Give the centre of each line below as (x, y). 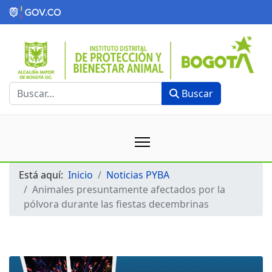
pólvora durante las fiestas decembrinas (116, 204)
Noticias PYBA (138, 175)
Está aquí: (43, 175)
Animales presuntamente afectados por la (129, 190)
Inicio (80, 175)
